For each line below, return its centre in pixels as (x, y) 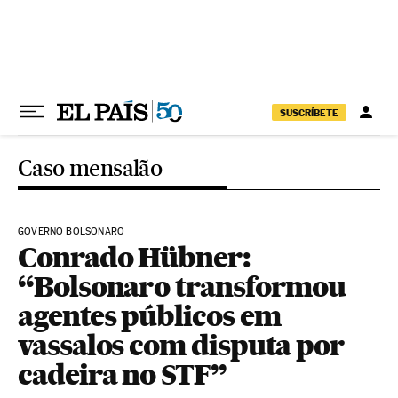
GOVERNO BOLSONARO (72, 231)
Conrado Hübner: (134, 257)
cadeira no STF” (122, 374)
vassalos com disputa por (182, 345)
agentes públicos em (149, 316)
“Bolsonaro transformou (182, 287)
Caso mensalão (90, 168)
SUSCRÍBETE (309, 112)
